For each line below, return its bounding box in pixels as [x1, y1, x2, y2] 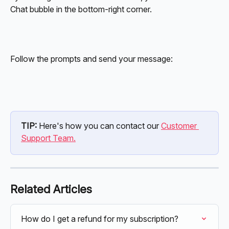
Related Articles [10, 182, 92, 196]
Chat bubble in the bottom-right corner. [10, 4, 152, 15]
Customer [161, 120, 199, 131]
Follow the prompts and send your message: [10, 54, 173, 64]
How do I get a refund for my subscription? [21, 213, 178, 224]
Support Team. [21, 132, 76, 143]
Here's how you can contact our [39, 120, 161, 131]
